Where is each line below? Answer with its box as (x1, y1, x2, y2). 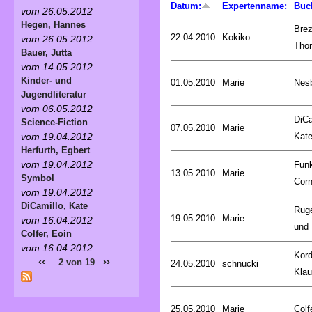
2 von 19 (58, 256, 95, 267)
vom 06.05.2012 (21, 102, 93, 114)
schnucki (222, 258, 258, 269)
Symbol (21, 172, 54, 183)
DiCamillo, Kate (21, 200, 88, 211)
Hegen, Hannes (21, 19, 86, 30)
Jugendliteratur (21, 88, 86, 100)
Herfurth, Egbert (21, 144, 90, 155)
